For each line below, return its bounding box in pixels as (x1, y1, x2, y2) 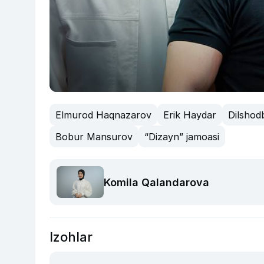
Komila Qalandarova (104, 176, 209, 189)
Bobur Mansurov (55, 130, 133, 143)
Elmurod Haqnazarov (55, 108, 151, 121)
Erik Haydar (163, 108, 216, 121)
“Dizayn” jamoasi (144, 130, 219, 143)
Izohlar (49, 229, 93, 245)
